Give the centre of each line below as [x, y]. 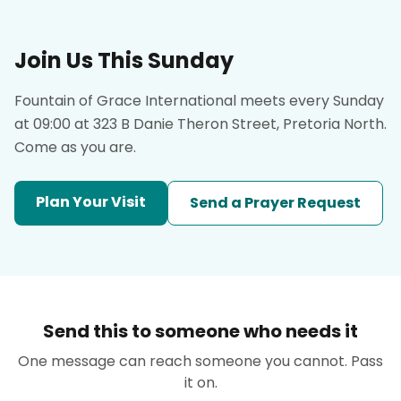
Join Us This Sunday [124, 60]
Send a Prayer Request [275, 203]
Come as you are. [75, 147]
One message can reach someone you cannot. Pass [200, 361]
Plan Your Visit [91, 202]
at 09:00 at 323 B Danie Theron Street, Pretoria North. [200, 124]
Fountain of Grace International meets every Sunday [199, 101]
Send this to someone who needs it [200, 331]
